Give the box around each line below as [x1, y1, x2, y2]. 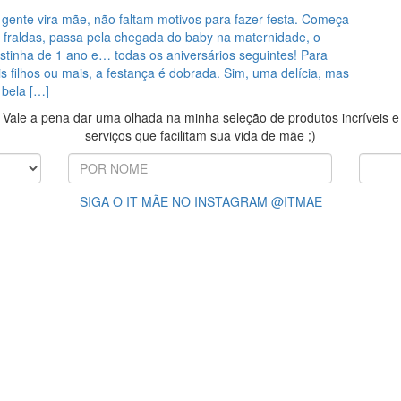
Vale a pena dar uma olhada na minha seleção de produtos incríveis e [2, 108, 399, 126]
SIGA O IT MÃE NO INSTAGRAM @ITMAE [79, 192, 322, 210]
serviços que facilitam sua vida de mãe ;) [85, 126, 316, 144]
